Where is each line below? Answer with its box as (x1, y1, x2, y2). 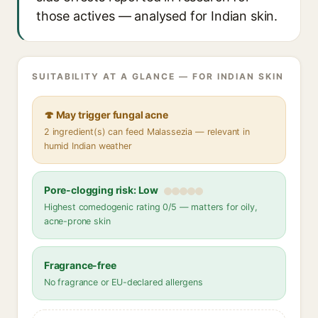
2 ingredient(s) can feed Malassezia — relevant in (44, 126, 250, 137)
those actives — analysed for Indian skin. (36, 9, 278, 23)
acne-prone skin (44, 216, 111, 226)
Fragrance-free (44, 259, 116, 271)
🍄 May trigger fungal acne (44, 109, 168, 121)
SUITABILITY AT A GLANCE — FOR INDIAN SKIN (32, 71, 284, 82)
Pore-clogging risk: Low (44, 184, 159, 196)
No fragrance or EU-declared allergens (44, 277, 203, 287)
